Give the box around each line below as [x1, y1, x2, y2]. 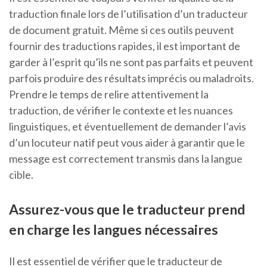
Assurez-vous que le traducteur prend [9, 201, 245, 218]
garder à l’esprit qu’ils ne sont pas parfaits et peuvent [9, 55, 253, 69]
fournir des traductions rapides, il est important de [9, 39, 240, 53]
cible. [9, 168, 33, 182]
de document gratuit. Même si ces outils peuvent [9, 23, 234, 37]
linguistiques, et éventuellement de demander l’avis [9, 120, 246, 133]
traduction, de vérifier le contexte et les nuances [9, 104, 233, 117]
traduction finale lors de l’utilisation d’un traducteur [9, 7, 248, 21]
